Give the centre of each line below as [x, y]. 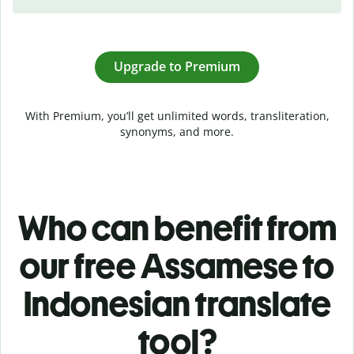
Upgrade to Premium [177, 67]
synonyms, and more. [177, 131]
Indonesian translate [177, 303]
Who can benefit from [177, 228]
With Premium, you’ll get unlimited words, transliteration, [177, 115]
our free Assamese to [177, 265]
